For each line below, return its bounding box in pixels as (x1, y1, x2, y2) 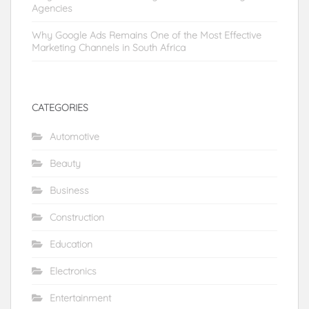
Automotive (50, 130, 99, 143)
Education (50, 237, 92, 250)
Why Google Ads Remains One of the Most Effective (32, 28, 261, 41)
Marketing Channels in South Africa (32, 41, 186, 54)
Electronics (50, 264, 97, 277)
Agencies (32, 1, 72, 14)
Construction (50, 210, 104, 223)
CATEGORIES (32, 101, 88, 114)
